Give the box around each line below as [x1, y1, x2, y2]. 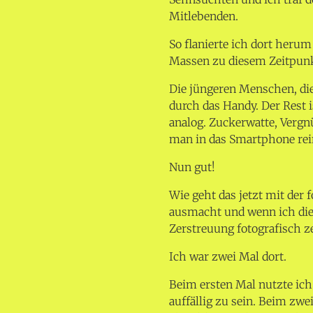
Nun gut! [169, 160, 216, 175]
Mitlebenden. [169, 9, 239, 24]
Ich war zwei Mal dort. [169, 249, 287, 264]
